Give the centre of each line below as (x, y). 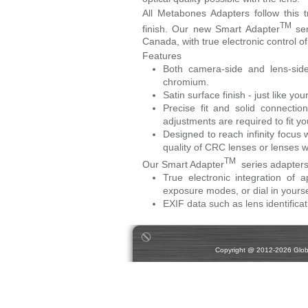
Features (162, 56)
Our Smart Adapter (183, 164)
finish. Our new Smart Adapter (211, 29)
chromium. (186, 82)
